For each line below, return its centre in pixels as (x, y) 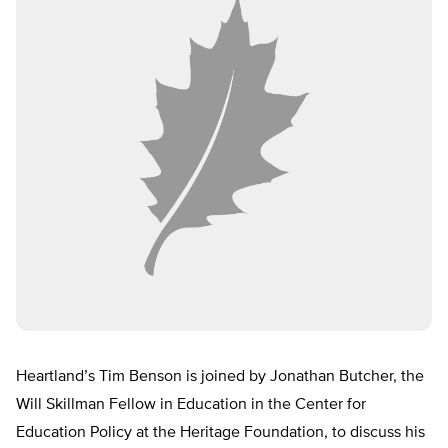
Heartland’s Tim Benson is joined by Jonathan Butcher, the (220, 377)
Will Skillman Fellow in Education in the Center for (191, 405)
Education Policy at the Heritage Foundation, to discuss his (220, 433)
